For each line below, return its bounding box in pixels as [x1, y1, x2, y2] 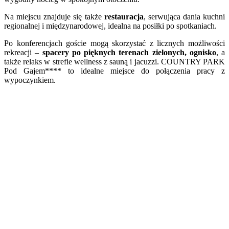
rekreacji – [4, 48, 42, 57]
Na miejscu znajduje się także [4, 12, 104, 21]
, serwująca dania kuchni [143, 12, 225, 21]
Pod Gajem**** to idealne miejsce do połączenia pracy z [4, 66, 225, 75]
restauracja [104, 12, 144, 21]
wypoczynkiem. [4, 75, 56, 84]
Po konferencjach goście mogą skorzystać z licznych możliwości [4, 38, 225, 48]
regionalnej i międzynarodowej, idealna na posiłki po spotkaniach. [4, 21, 217, 30]
